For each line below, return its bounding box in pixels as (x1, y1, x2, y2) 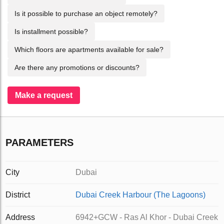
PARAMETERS (5, 137, 74, 148)
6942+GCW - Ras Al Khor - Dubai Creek (75, 213, 218, 221)
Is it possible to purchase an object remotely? (14, 9, 157, 17)
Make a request (15, 91, 72, 99)
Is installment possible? (14, 27, 88, 35)
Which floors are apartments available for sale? (14, 45, 163, 53)
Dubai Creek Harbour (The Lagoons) (75, 190, 206, 199)
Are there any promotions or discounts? (14, 63, 139, 71)
